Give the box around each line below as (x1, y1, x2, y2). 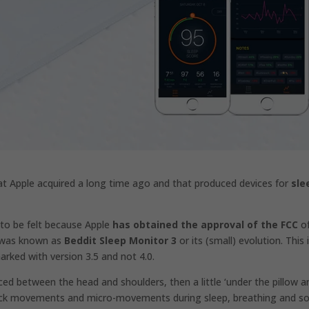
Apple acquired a (10, 177, 84, 190)
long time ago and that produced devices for (83, 177, 292, 190)
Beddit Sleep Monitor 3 (64, 234, 177, 248)
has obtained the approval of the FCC (112, 218, 299, 232)
